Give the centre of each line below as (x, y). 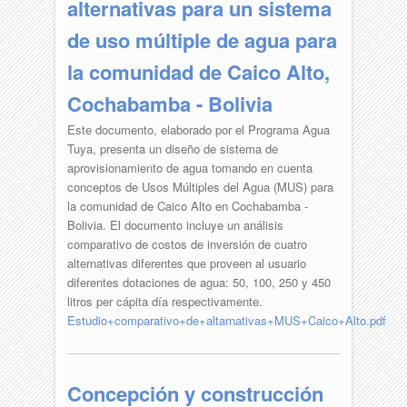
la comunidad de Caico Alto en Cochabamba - (187, 205)
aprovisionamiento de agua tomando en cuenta (189, 167)
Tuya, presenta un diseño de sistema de (172, 148)
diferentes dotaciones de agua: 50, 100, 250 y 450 (199, 282)
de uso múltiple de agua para (202, 40)
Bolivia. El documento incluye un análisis (175, 224)
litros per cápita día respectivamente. (164, 301)
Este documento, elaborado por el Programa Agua (198, 129)
